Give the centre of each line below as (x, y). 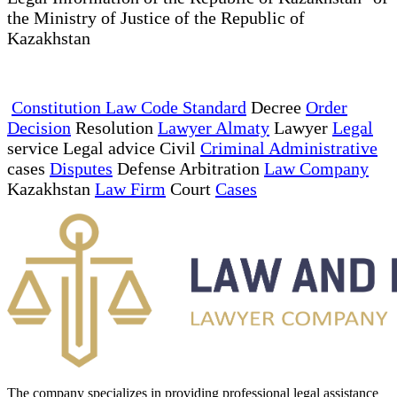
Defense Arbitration (188, 168)
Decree (276, 107)
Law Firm (130, 188)
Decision (39, 127)
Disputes (81, 168)
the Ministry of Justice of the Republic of (156, 17)
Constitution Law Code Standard (129, 107)
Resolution (114, 127)
